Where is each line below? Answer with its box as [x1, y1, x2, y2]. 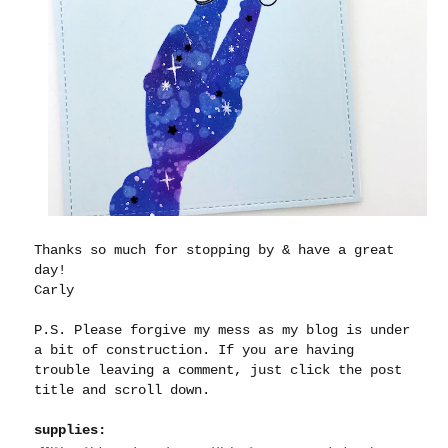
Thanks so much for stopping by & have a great [34, 242, 395, 259]
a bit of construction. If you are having [34, 342, 355, 359]
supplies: [34, 422, 107, 439]
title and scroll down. [34, 382, 219, 399]
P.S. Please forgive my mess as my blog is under [34, 322, 411, 339]
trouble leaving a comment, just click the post [34, 362, 403, 379]
